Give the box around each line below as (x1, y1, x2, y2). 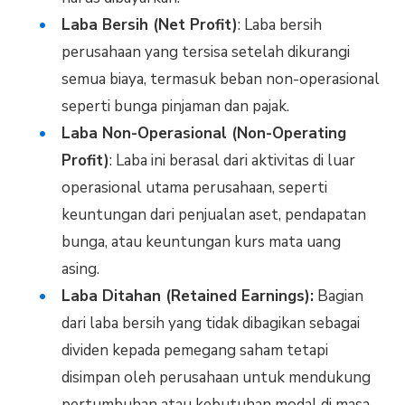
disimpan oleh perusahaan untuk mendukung (61, 367, 371, 389)
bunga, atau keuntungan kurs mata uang (61, 231, 341, 253)
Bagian (313, 286, 363, 307)
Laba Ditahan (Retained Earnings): (61, 286, 314, 307)
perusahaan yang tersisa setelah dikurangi (61, 42, 350, 63)
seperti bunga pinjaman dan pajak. (61, 96, 289, 118)
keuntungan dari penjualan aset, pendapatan (61, 204, 366, 226)
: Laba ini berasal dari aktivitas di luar (108, 150, 355, 172)
